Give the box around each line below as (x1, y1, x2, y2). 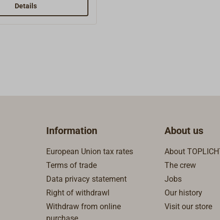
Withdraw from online (46, 202, 121, 211)
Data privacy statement (46, 174, 127, 184)
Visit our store (165, 202, 212, 211)
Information (46, 125, 97, 137)
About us (165, 125, 203, 137)
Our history (165, 188, 202, 197)
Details (15, 2, 37, 10)
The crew (165, 161, 196, 170)
